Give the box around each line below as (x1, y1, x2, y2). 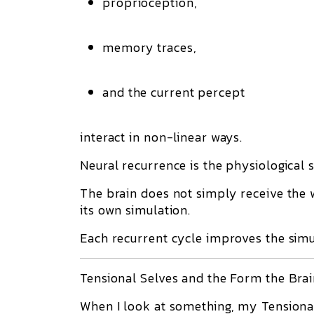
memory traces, (102, 38, 197, 57)
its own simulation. (80, 200, 191, 219)
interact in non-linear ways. (80, 128, 243, 146)
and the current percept (102, 83, 245, 102)
